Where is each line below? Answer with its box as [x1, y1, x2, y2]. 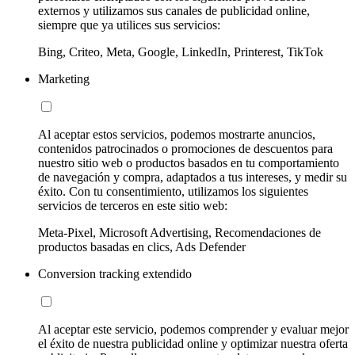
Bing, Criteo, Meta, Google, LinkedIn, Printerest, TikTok [38, 45, 323, 59]
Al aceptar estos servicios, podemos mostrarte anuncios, [38, 128, 315, 142]
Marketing [38, 72, 90, 86]
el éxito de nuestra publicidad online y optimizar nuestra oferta [38, 337, 348, 351]
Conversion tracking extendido [38, 267, 192, 281]
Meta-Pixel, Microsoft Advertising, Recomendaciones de [38, 226, 321, 240]
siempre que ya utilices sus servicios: [38, 18, 220, 32]
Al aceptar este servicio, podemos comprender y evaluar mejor [38, 323, 349, 337]
